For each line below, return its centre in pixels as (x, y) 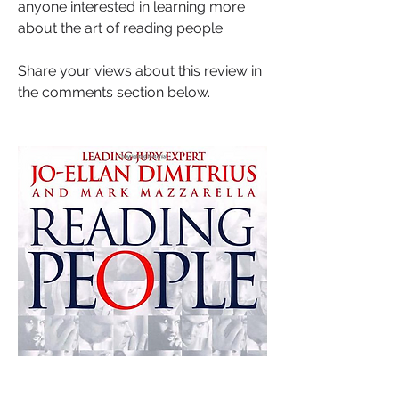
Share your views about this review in (140, 71)
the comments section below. (114, 92)
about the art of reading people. (122, 28)
